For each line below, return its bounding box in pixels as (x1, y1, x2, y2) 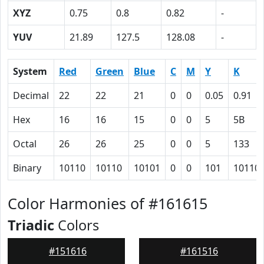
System (13, 65, 47, 78)
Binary (13, 161, 41, 174)
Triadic (8, 216, 54, 235)
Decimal (13, 89, 49, 102)
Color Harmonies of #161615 (8, 193, 207, 213)
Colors (54, 216, 99, 235)
